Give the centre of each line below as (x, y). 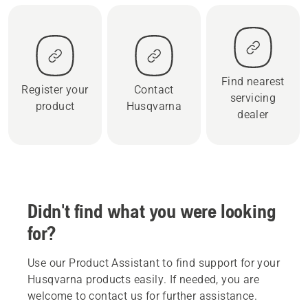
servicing (253, 98)
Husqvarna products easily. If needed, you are (143, 279)
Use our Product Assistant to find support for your (154, 263)
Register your (55, 89)
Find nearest (253, 81)
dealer (253, 114)
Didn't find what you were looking (152, 211)
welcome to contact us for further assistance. (142, 296)
